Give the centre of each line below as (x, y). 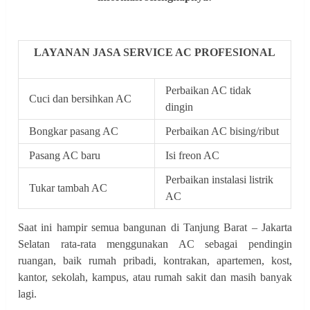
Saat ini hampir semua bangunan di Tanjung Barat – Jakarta (155, 227)
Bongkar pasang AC (74, 131)
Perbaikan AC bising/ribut (222, 131)
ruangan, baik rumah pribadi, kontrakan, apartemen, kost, (155, 260)
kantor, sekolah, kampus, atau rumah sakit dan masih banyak (155, 277)
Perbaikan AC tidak (209, 90)
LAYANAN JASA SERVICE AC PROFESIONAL (155, 52)
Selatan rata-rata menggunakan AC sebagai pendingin (155, 244)
